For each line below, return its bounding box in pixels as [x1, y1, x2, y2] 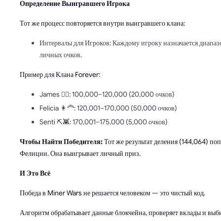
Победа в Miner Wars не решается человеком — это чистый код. [20, 188, 205, 198]
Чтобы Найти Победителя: [20, 137, 103, 147]
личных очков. [39, 50, 82, 60]
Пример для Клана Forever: [20, 70, 100, 79]
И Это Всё [20, 169, 50, 178]
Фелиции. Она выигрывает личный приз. [20, 149, 141, 158]
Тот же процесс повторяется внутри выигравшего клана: [20, 19, 185, 28]
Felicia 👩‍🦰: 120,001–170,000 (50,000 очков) [39, 104, 177, 113]
